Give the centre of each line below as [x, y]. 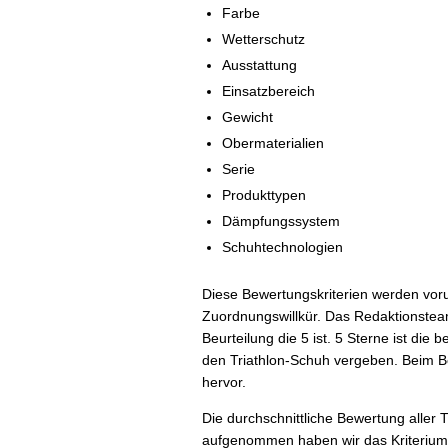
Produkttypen [264, 195]
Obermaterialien [273, 143]
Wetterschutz [263, 39]
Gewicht [247, 117]
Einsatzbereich [268, 91]
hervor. [224, 382]
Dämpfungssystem [281, 221]
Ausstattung [259, 65]
